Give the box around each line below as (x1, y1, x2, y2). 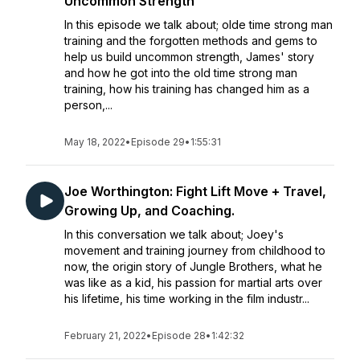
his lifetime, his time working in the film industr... (64, 292, 309, 305)
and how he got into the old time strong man (64, 66, 297, 80)
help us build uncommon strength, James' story (64, 50, 314, 63)
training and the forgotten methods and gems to (64, 34, 317, 47)
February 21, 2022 (64, 329, 146, 342)
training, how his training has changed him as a (64, 82, 309, 96)
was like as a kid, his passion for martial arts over (64, 276, 322, 289)
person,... (64, 98, 112, 112)
